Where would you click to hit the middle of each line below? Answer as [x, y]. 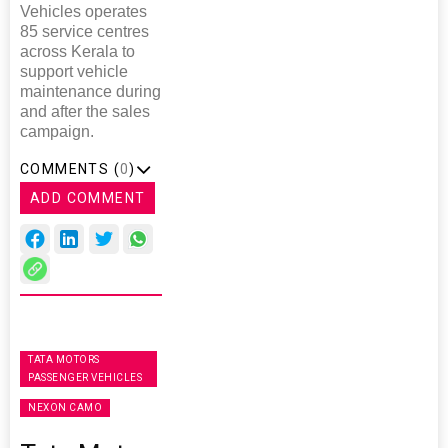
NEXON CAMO [65, 408]
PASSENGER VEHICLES [85, 378]
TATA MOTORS [64, 360]
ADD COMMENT [88, 198]
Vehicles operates [83, 12]
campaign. [57, 132]
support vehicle [74, 72]
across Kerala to [77, 52]
